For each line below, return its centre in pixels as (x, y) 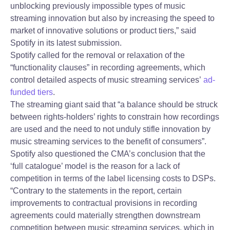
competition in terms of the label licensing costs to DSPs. (113, 178)
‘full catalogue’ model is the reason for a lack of (95, 166)
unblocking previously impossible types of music (98, 6)
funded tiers (32, 92)
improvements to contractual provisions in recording (104, 203)
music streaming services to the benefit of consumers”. (109, 141)
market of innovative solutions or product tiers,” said (103, 31)
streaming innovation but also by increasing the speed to (112, 18)
